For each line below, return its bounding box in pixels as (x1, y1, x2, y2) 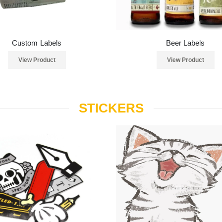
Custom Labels (12, 38, 61, 47)
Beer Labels (166, 38, 205, 47)
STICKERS (78, 100, 144, 115)
